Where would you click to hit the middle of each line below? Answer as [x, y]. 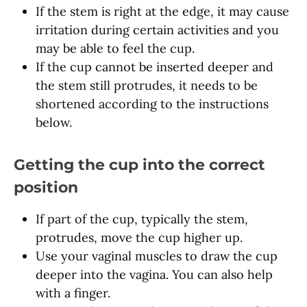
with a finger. [73, 293]
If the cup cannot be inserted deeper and [155, 67]
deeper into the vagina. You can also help [154, 275]
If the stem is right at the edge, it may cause [162, 12]
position [46, 187]
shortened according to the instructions [152, 104]
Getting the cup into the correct [139, 165]
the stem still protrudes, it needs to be [147, 86]
